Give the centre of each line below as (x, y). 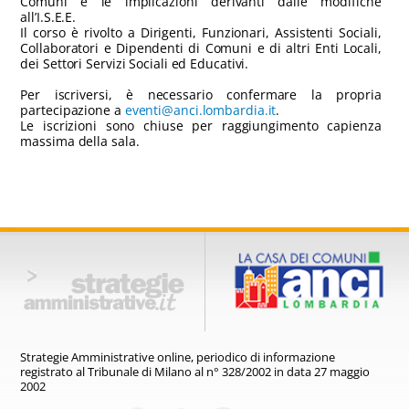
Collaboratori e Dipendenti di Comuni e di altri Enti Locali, (201, 48)
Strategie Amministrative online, (109, 357)
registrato (48, 371)
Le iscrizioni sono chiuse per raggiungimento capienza (201, 126)
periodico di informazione (266, 357)
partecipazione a (73, 110)
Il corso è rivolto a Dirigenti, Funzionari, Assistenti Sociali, (201, 32)
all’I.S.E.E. (48, 17)
